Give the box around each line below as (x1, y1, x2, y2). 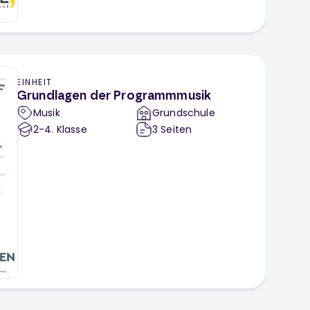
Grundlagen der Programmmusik (17, 90, 212, 103)
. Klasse (51, 122, 87, 137)
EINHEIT (17, 76, 53, 89)
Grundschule (152, 106, 215, 120)
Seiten (161, 122, 192, 137)
